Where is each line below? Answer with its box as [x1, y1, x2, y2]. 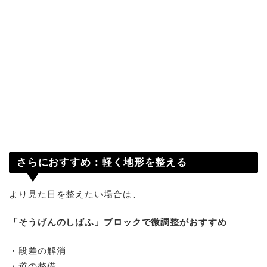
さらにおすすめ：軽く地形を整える [16, 157, 188, 168]
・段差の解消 [9, 245, 66, 256]
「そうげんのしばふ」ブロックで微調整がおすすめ [9, 217, 227, 228]
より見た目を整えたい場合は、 [9, 188, 142, 199]
